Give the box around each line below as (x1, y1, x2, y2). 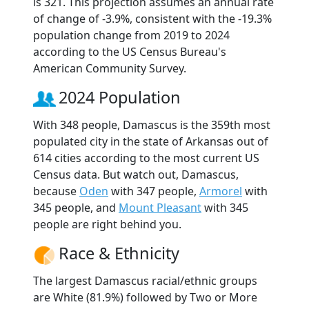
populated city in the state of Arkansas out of (33, 134, 268, 150)
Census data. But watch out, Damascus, (33, 167, 239, 183)
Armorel (199, 183, 242, 199)
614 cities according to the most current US (33, 150, 259, 166)
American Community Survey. (33, 61, 186, 77)
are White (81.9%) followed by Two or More (33, 290, 257, 306)
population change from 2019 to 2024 (33, 28, 230, 43)
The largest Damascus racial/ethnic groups (33, 273, 257, 289)
